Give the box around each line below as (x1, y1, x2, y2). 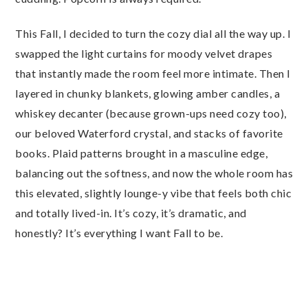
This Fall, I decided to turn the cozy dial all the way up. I (15, 27, 291, 40)
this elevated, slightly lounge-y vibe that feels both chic (15, 186, 291, 199)
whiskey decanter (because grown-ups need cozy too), (15, 107, 287, 120)
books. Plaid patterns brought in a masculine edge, (15, 146, 267, 159)
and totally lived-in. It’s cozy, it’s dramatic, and (15, 206, 247, 219)
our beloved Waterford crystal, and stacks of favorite (15, 126, 283, 140)
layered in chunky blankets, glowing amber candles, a (15, 87, 280, 100)
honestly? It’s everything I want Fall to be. (15, 226, 223, 239)
